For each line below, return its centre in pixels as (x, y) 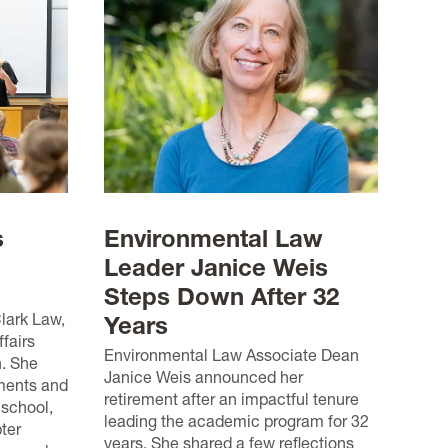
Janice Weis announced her (203, 376)
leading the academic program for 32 (236, 420)
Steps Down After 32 (221, 296)
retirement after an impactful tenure (231, 398)
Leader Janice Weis (216, 267)
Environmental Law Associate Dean (231, 354)
